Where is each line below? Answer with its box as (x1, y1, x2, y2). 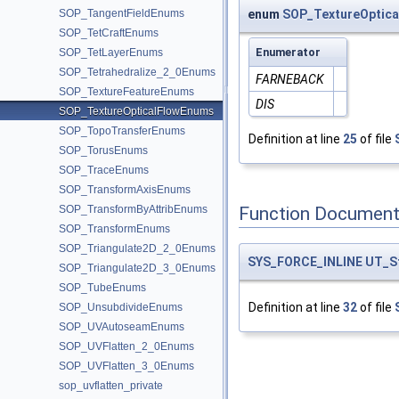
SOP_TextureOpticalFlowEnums (59, 105, 214, 118)
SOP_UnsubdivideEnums (59, 301, 183, 313)
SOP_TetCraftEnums (59, 27, 159, 39)
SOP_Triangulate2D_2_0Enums (59, 242, 216, 255)
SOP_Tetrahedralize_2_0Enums (59, 66, 216, 78)
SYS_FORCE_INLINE (248, 255, 362, 270)
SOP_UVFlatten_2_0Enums (59, 340, 194, 353)
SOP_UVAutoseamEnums (59, 321, 184, 333)
